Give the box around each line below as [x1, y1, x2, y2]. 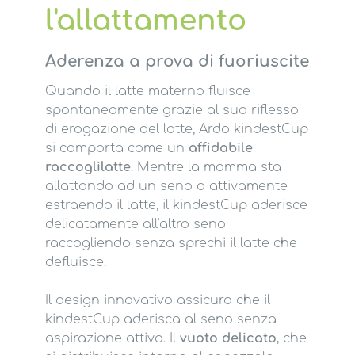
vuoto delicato [179, 331, 277, 346]
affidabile [188, 141, 253, 156]
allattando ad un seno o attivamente [44, 179, 288, 194]
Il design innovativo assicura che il [44, 293, 270, 308]
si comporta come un [44, 141, 189, 156]
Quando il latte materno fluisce [44, 84, 250, 99]
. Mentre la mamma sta [130, 160, 281, 175]
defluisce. [44, 255, 106, 270]
